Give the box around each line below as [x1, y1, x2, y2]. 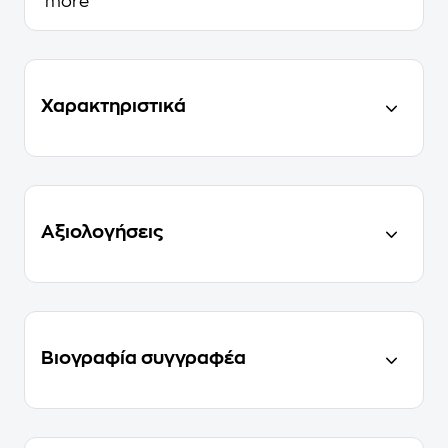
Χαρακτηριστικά [41, 97, 186, 115]
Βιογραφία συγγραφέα [41, 349, 246, 367]
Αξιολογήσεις [41, 223, 163, 241]
